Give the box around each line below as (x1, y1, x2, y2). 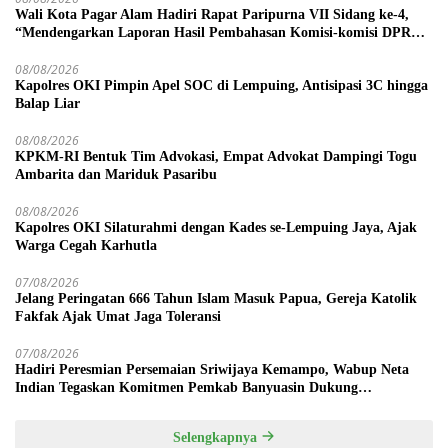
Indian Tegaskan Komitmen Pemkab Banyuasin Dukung (15, 379, 358, 395)
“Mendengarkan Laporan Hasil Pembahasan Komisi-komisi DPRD (15, 24, 421, 40)
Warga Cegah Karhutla (15, 237, 157, 253)
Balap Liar (15, 95, 80, 111)
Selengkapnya (173, 429, 261, 445)
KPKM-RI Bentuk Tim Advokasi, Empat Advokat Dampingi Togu (15, 148, 417, 164)
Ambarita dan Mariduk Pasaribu (15, 166, 217, 182)
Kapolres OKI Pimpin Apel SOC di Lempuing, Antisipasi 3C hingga (15, 77, 428, 93)
